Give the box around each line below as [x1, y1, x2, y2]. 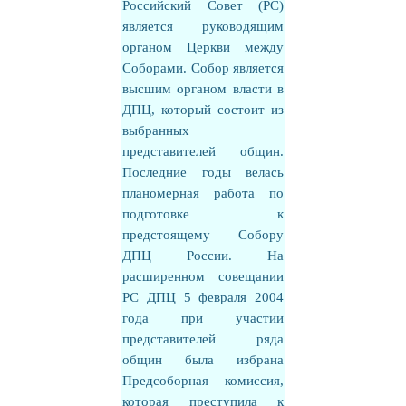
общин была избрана [122, 353, 284, 367]
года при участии [122, 311, 284, 325]
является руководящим [122, 19, 284, 34]
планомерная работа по [122, 186, 284, 200]
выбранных [122, 123, 189, 138]
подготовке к [122, 207, 284, 221]
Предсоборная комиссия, [122, 373, 284, 388]
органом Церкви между [122, 40, 284, 54]
